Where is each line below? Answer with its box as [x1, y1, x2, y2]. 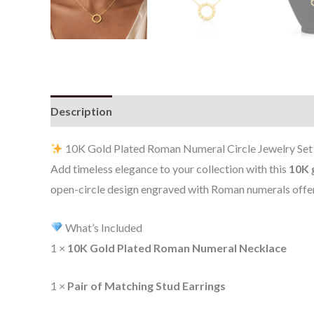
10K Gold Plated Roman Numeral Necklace [67, 240, 287, 254]
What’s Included [63, 220, 143, 234]
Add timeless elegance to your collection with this [50, 162, 289, 175]
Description [50, 104, 112, 118]
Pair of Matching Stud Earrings [67, 279, 226, 293]
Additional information [125, 104, 245, 118]
